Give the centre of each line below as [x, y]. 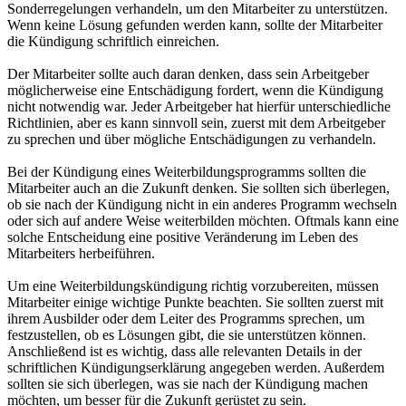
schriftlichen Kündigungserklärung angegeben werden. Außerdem [196, 367]
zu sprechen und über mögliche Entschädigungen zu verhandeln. [192, 139]
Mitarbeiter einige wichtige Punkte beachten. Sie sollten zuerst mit [195, 302]
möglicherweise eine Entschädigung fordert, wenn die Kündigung [195, 90]
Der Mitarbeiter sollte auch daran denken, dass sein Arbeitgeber [188, 73]
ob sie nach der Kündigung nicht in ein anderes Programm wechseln [202, 204]
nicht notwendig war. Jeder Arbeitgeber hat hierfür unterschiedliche [199, 106]
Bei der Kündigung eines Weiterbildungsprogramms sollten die [187, 171]
